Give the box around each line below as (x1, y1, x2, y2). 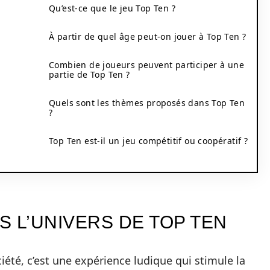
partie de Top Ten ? (49, 69, 130, 80)
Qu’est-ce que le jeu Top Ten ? (49, 2, 175, 14)
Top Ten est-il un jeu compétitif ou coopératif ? (49, 135, 248, 146)
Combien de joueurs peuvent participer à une (49, 59, 245, 71)
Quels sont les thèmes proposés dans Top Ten (49, 97, 245, 108)
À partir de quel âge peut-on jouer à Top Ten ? (49, 31, 246, 42)
